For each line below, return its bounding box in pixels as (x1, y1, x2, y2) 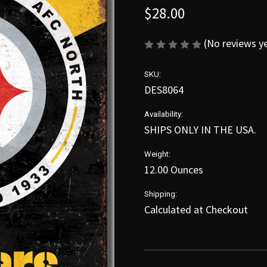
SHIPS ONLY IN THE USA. (144, 123, 256, 137)
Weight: (144, 150, 170, 159)
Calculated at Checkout (144, 203, 248, 217)
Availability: (144, 110, 183, 119)
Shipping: (144, 190, 177, 199)
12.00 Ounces (144, 163, 203, 177)
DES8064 (144, 83, 184, 97)
